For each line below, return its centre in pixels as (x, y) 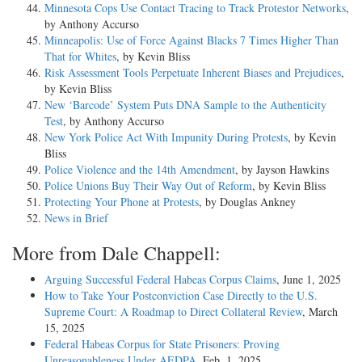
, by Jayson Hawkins (282, 169)
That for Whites (80, 56)
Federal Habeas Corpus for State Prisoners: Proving (162, 343)
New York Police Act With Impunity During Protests (166, 137)
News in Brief (76, 217)
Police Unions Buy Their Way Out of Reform (148, 185)
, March (320, 311)
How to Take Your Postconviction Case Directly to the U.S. (181, 295)
